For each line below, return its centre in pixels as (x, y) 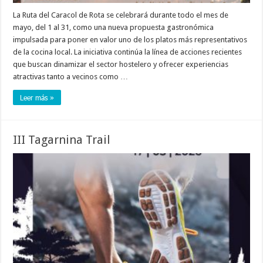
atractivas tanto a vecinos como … (71, 76)
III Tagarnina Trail (62, 139)
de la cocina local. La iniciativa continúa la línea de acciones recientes (128, 52)
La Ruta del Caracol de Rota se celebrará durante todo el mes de (121, 15)
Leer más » (37, 97)
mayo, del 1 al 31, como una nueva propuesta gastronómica (114, 27)
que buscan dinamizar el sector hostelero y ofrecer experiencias (121, 64)
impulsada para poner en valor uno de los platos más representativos (130, 39)
